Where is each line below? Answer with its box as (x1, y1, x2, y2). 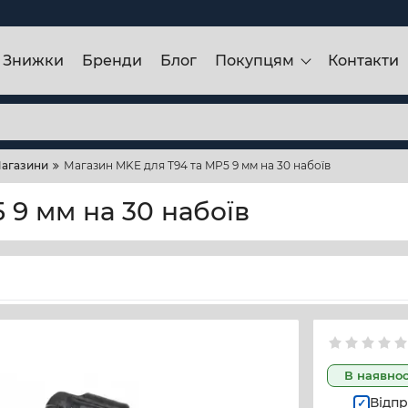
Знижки (3, 51, 64, 69)
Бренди (82, 51, 142, 69)
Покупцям (215, 51, 294, 69)
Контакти (328, 51, 399, 69)
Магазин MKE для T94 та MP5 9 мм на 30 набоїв (64, 158, 331, 172)
